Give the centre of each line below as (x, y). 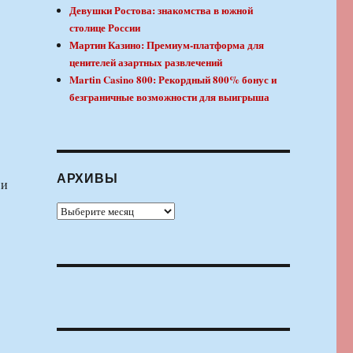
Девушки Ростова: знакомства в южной (162, 10)
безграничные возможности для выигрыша (170, 97)
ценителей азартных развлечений (146, 62)
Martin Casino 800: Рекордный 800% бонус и (173, 80)
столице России (105, 28)
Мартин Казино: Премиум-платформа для (167, 45)
